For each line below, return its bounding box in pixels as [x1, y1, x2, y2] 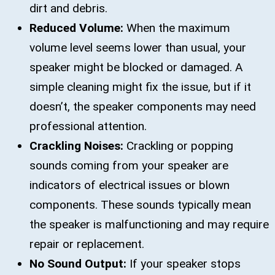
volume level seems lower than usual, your [29, 40, 246, 55]
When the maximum [126, 20, 230, 35]
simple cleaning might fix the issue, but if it [29, 79, 251, 94]
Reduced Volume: [29, 20, 126, 35]
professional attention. [29, 118, 147, 133]
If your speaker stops [126, 256, 241, 271]
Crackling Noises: [29, 138, 123, 153]
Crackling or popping [123, 138, 233, 153]
